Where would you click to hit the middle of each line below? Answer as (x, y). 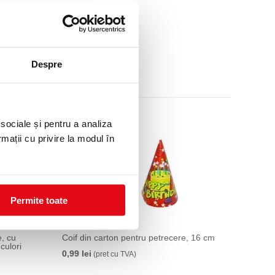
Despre (47, 64)
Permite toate (39, 200)
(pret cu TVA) (114, 254)
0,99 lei (77, 254)
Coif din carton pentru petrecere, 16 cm (138, 238)
